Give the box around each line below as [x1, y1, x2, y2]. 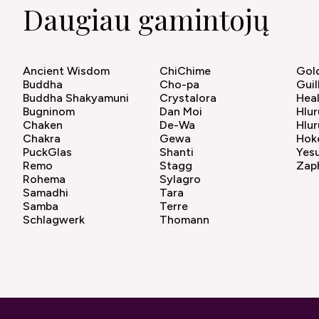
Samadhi [23, 186, 68, 200]
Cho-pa [159, 78, 199, 92]
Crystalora [159, 91, 216, 105]
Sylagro [159, 172, 201, 187]
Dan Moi [159, 105, 202, 119]
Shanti [159, 145, 194, 159]
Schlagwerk [23, 213, 85, 227]
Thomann [159, 213, 209, 227]
